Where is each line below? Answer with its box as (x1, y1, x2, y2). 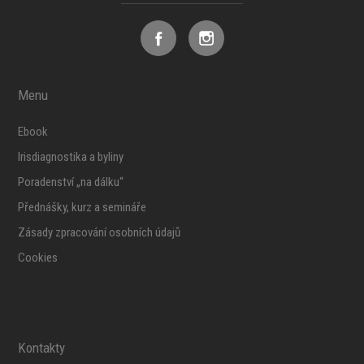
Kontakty (17, 339, 65, 356)
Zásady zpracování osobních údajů (18, 224, 181, 240)
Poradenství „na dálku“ (18, 174, 124, 189)
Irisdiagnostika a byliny (18, 149, 124, 164)
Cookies (18, 249, 58, 265)
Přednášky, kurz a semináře (18, 199, 147, 214)
